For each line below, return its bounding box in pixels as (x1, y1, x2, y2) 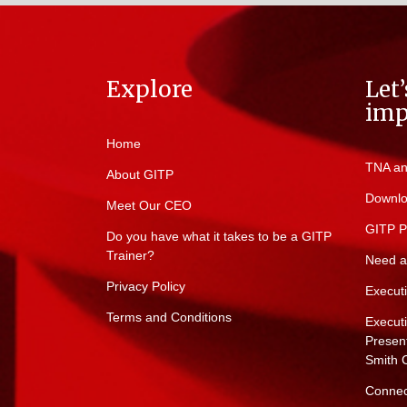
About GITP (106, 167, 174, 183)
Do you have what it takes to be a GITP (106, 229, 332, 244)
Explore (106, 75, 193, 104)
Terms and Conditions (106, 310, 232, 325)
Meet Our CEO (106, 198, 192, 213)
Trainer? (106, 248, 154, 263)
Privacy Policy (106, 279, 185, 294)
